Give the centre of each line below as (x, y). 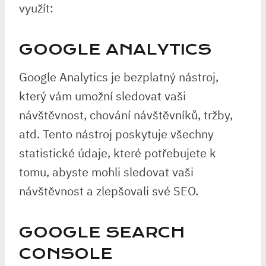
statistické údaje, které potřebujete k (118, 153)
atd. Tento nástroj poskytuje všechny (116, 134)
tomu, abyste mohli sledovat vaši (106, 172)
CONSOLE (66, 254)
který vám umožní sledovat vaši (102, 96)
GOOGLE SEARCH (102, 232)
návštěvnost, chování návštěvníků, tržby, (126, 115)
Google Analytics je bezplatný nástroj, (119, 77)
